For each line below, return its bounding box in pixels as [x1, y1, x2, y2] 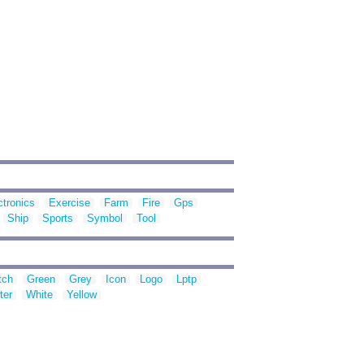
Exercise [49, 197, 90, 210]
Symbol [87, 212, 123, 225]
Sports [42, 212, 73, 225]
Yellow [67, 288, 97, 301]
